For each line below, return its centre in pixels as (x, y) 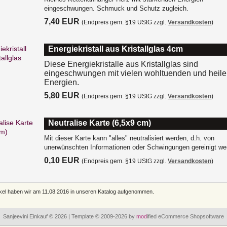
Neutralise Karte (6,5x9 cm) (100, 123)
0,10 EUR (62, 160)
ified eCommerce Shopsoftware (185, 216)
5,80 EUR (62, 96)
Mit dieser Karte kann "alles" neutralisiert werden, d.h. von (129, 138)
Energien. (62, 82)
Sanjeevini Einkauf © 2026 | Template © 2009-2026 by (70, 216)
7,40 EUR (62, 22)
